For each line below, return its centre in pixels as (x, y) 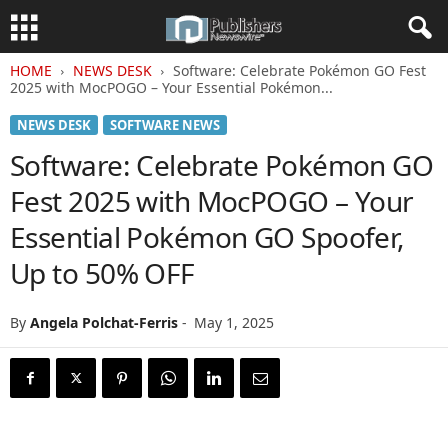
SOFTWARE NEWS (165, 125)
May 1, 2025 (234, 322)
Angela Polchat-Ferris (104, 322)
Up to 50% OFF (102, 273)
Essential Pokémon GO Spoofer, (207, 237)
